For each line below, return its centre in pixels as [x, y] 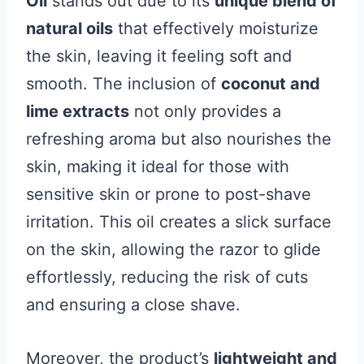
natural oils [69, 28]
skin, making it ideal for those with [158, 167]
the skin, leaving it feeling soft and [159, 56]
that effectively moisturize [216, 28]
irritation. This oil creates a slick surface [179, 222]
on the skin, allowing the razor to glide [173, 249]
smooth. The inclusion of [123, 84]
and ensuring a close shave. [133, 305]
